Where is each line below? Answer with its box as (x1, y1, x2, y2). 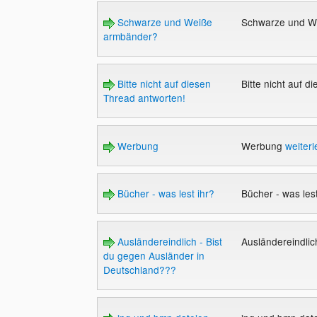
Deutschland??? (103, 263, 176, 277)
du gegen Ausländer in (103, 248, 204, 263)
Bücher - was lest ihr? (114, 186, 214, 201)
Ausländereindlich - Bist (114, 234, 222, 249)
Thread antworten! (103, 91, 185, 105)
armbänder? (103, 28, 158, 43)
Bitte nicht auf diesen (114, 76, 211, 91)
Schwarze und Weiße (114, 14, 212, 29)
